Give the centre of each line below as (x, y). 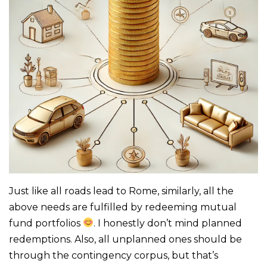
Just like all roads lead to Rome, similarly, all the (121, 191)
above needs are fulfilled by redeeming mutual (123, 207)
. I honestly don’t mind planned (168, 223)
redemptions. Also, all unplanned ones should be (125, 239)
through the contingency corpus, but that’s (114, 255)
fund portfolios (46, 223)
